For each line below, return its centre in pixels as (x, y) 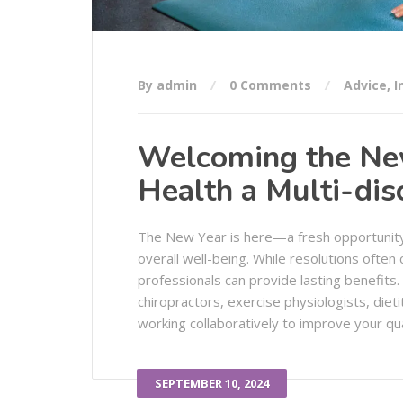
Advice (365, 85)
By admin (169, 85)
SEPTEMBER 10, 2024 (212, 384)
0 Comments (270, 85)
